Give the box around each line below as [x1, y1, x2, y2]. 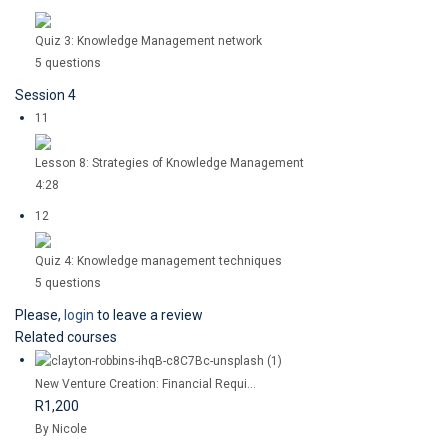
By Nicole [35, 421, 87, 436]
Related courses [15, 329, 117, 345]
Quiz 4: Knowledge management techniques [35, 254, 282, 268]
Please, [15, 307, 64, 323]
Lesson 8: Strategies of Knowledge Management [35, 156, 304, 170]
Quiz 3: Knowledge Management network [35, 34, 262, 48]
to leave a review [94, 307, 203, 323]
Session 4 [15, 87, 76, 103]
